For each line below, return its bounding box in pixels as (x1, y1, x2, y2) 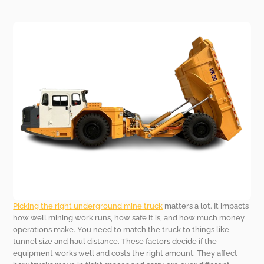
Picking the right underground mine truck (13, 201, 163, 210)
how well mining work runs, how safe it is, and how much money (13, 213, 245, 222)
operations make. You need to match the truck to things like (13, 225, 230, 234)
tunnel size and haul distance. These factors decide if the (13, 236, 217, 246)
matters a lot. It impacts (163, 201, 249, 210)
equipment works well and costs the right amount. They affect (13, 248, 238, 258)
